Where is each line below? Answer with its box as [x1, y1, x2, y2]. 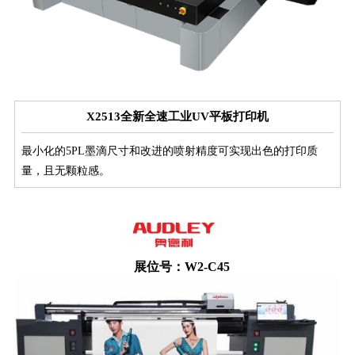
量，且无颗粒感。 [21, 165, 110, 177]
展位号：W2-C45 [133, 259, 230, 273]
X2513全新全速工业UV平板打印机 [86, 110, 269, 124]
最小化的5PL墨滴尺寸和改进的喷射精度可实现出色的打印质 [21, 145, 318, 158]
